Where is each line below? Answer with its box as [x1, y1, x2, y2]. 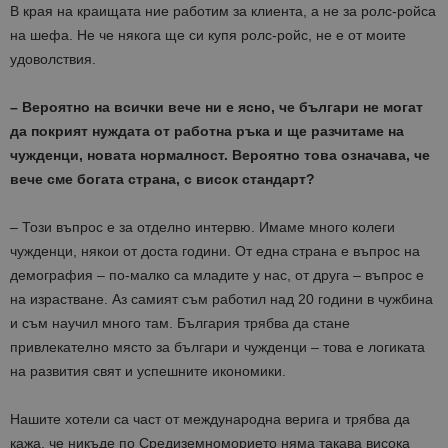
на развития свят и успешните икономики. [10, 363, 286, 380]
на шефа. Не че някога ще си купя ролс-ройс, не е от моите [10, 27, 406, 44]
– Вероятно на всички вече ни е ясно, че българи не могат [10, 99, 423, 116]
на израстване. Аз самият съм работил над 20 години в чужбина [10, 291, 433, 308]
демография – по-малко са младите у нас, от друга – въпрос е [10, 267, 424, 284]
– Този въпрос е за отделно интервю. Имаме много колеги [10, 219, 395, 236]
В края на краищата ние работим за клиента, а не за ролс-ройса [10, 3, 436, 20]
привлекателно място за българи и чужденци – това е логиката [10, 339, 425, 356]
